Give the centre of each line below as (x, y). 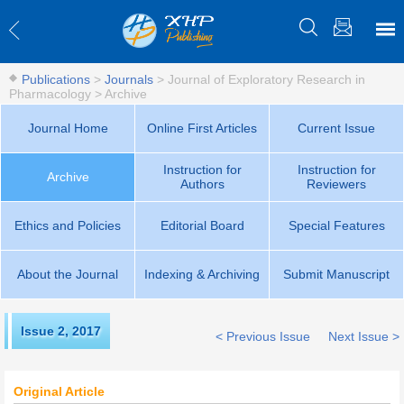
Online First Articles (202, 128)
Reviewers (336, 184)
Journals (129, 79)
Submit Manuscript (336, 274)
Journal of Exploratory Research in (266, 79)
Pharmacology (50, 94)
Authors (202, 184)
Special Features (336, 225)
